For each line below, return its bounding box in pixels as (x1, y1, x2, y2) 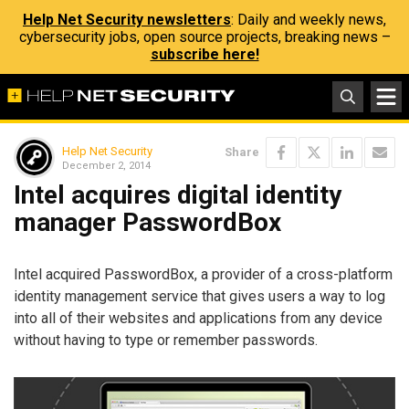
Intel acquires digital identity (14, 180, 341, 210)
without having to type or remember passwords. (14, 330, 318, 349)
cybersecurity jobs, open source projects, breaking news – (18, 28, 391, 46)
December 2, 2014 (62, 159, 151, 172)
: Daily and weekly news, (231, 11, 386, 28)
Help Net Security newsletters (23, 11, 231, 28)
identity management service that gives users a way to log (14, 287, 385, 305)
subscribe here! (150, 46, 259, 63)
